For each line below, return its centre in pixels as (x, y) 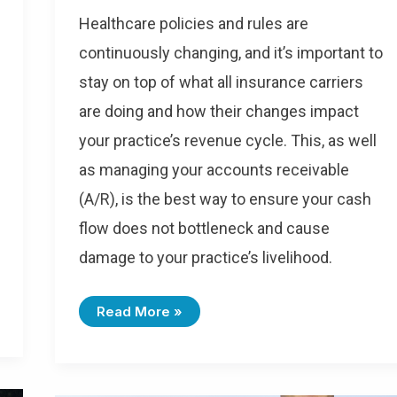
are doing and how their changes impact (219, 112)
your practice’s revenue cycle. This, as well (228, 141)
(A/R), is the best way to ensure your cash (225, 199)
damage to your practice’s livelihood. (206, 258)
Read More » (140, 312)
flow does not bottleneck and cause (204, 229)
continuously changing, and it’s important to (231, 53)
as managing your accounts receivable (214, 170)
